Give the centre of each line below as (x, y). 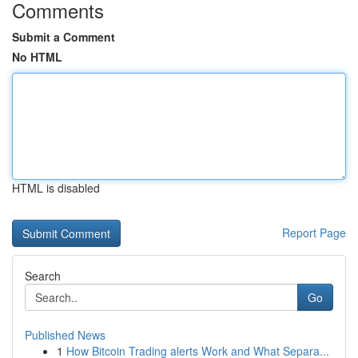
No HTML (37, 57)
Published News (65, 335)
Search (43, 276)
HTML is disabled (56, 188)
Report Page (314, 233)
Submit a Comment (64, 37)
